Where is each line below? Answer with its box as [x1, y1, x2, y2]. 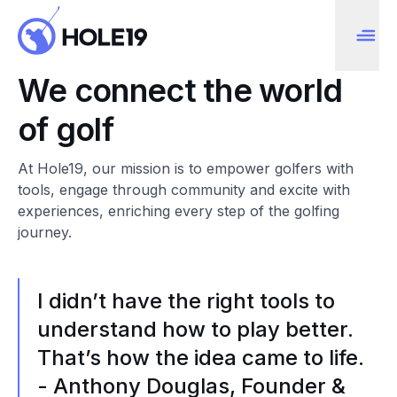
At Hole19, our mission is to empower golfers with [18, 160, 354, 177]
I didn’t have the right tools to [37, 288, 335, 314]
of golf [18, 110, 113, 149]
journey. [18, 223, 72, 241]
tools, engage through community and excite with [18, 181, 350, 198]
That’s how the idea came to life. [37, 345, 364, 370]
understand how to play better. [37, 316, 354, 342]
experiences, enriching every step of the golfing [18, 202, 339, 220]
